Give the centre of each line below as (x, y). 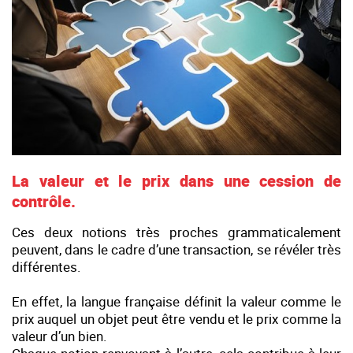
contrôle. (44, 201)
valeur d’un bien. (59, 336)
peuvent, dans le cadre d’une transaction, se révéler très (176, 249)
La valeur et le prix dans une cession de (176, 180)
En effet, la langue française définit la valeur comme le (176, 301)
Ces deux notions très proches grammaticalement (176, 232)
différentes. (46, 266)
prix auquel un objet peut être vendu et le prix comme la (176, 318)
